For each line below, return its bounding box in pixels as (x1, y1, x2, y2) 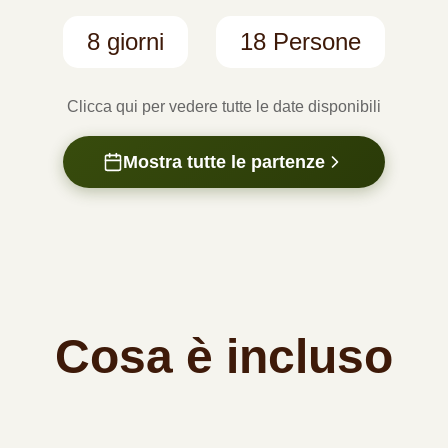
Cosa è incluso (55, 330, 393, 384)
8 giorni (87, 28, 164, 56)
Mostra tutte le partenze (123, 152, 325, 173)
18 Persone (240, 28, 361, 56)
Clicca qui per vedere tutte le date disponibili (67, 98, 381, 116)
